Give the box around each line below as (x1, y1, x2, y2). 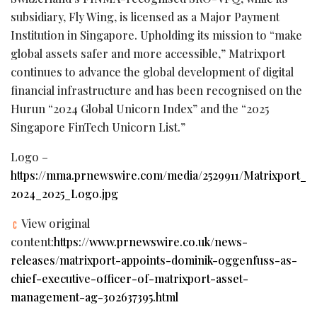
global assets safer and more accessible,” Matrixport (11, 45, 285, 61)
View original (19, 215, 90, 231)
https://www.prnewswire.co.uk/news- (54, 234, 248, 249)
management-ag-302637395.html (11, 289, 178, 304)
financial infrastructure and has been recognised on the (11, 82, 302, 98)
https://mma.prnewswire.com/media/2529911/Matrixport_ (11, 167, 306, 183)
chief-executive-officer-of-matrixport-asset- (11, 270, 248, 286)
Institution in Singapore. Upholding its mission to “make (11, 27, 302, 42)
